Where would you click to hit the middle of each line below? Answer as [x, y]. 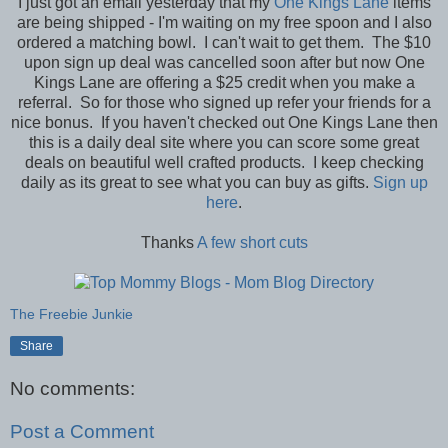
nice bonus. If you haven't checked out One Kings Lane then [224, 123]
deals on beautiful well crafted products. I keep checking [224, 163]
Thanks [167, 243]
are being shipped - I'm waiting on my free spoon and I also [224, 23]
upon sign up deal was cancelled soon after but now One [224, 63]
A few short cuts [250, 243]
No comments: [72, 388]
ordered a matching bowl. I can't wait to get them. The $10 [224, 43]
